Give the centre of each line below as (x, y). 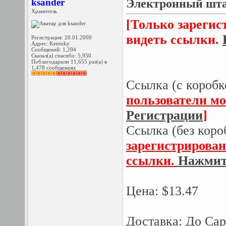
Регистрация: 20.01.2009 (62, 37)
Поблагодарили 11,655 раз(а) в (69, 62)
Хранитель (44, 11)
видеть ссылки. (174, 40)
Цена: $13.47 (162, 191)
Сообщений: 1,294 (54, 49)
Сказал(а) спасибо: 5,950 (61, 55)
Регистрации (164, 115)
